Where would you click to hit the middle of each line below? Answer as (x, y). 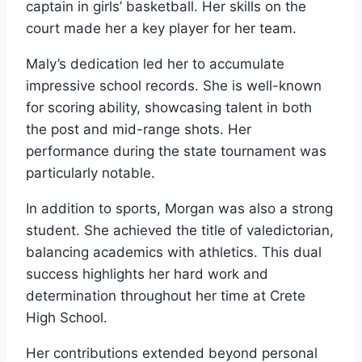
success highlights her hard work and (147, 274)
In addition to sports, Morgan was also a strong (179, 208)
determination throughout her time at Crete (166, 295)
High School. (67, 317)
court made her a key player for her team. (161, 28)
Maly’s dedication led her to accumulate (155, 63)
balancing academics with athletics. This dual (174, 252)
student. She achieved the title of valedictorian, (180, 230)
